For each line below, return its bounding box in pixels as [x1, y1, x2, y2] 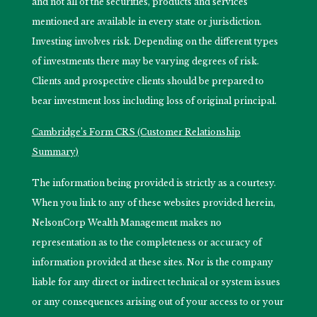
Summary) [31, 146, 79, 157]
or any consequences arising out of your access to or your [31, 296, 284, 307]
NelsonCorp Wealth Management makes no [31, 217, 221, 228]
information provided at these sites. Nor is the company [31, 256, 273, 267]
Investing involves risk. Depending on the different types [31, 35, 278, 47]
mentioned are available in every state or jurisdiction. [31, 16, 262, 27]
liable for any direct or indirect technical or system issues [31, 276, 280, 287]
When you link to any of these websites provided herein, [31, 197, 275, 208]
